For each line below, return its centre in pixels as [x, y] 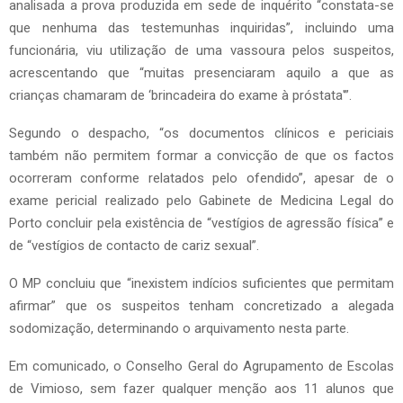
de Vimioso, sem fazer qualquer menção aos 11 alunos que [201, 389]
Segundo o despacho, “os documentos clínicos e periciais [201, 134]
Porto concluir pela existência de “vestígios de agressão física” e [201, 224]
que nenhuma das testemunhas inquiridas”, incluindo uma [201, 28]
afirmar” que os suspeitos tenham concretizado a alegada [201, 306]
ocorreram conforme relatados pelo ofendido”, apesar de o [201, 179]
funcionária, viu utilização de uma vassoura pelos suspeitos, [201, 51]
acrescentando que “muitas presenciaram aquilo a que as [201, 73]
